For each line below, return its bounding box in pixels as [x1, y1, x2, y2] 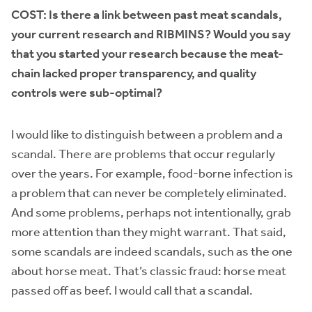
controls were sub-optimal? [11, 85, 162, 100]
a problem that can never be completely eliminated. [11, 185, 287, 201]
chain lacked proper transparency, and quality [11, 65, 256, 81]
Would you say [211, 26, 290, 42]
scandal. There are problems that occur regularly [11, 146, 275, 162]
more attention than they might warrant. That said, [11, 224, 286, 240]
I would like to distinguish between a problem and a [11, 127, 283, 142]
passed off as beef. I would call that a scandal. [11, 283, 253, 298]
